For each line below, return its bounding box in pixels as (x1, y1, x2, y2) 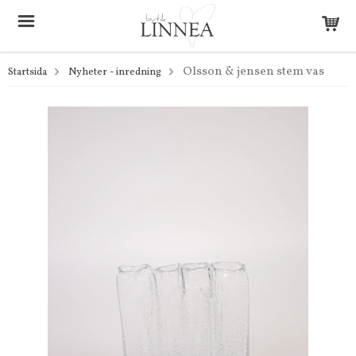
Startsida (8, 65, 47, 79)
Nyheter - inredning (68, 65, 161, 79)
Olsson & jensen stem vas (183, 64, 324, 80)
